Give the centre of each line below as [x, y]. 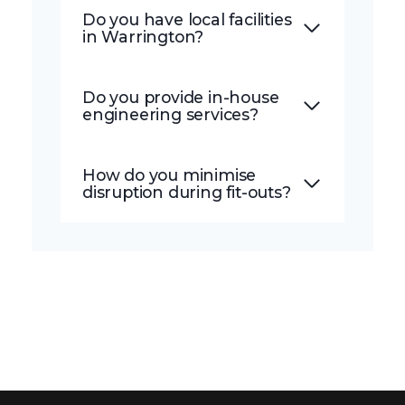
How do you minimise [170, 175]
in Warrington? [143, 37]
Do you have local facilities [187, 20]
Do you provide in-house [181, 98]
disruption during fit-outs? [187, 193]
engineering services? [170, 115]
